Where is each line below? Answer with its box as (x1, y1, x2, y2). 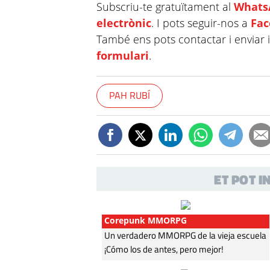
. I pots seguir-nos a (151, 15, 251, 30)
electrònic (96, 15, 152, 30)
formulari (96, 48, 149, 63)
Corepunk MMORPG (104, 214, 187, 226)
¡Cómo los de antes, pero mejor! (104, 242, 224, 256)
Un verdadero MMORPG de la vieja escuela (104, 228, 267, 242)
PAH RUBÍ (109, 87, 151, 102)
